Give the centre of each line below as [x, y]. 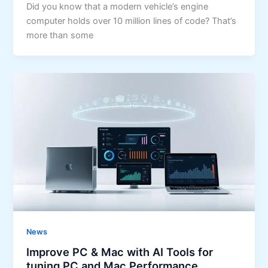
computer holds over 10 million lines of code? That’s [132, 21]
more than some [60, 36]
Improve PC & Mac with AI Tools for [120, 252]
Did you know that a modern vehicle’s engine [118, 7]
